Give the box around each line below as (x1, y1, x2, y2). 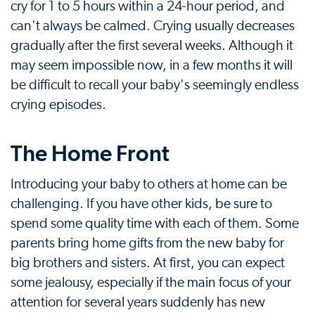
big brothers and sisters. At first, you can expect (11, 256, 285, 270)
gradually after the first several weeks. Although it (11, 39, 293, 53)
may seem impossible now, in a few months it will (11, 58, 292, 72)
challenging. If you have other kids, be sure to (11, 197, 272, 211)
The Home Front (11, 140, 169, 167)
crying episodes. (11, 98, 106, 112)
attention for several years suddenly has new (11, 295, 265, 309)
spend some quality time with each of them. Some (11, 217, 299, 231)
